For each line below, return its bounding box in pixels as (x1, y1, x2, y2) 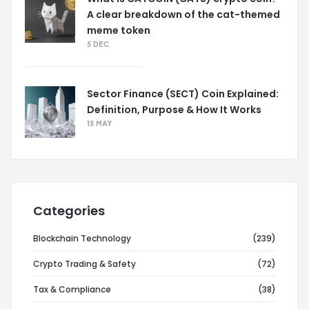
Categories (33, 201, 105, 219)
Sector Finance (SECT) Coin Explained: (87, 86, 279, 101)
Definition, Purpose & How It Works (87, 102, 261, 117)
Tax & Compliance (33, 283, 111, 295)
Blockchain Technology (33, 232, 131, 244)
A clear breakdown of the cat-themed (87, 7, 280, 21)
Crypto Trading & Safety (33, 257, 136, 270)
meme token (87, 23, 150, 37)
